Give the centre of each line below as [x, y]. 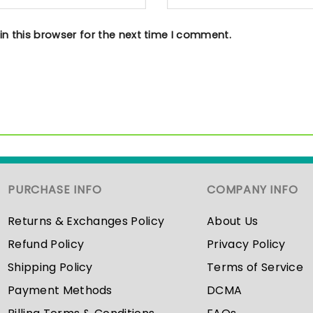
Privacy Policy [246, 245]
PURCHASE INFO [55, 190]
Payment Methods [60, 291]
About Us [233, 221]
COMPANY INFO [253, 190]
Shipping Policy [50, 268]
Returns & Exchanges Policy [86, 221]
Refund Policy [46, 245]
